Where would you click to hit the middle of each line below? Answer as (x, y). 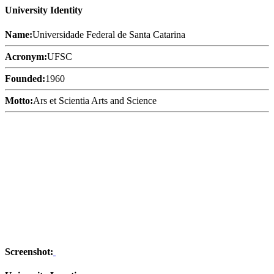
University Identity (44, 10)
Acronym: (26, 56)
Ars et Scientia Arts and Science (95, 100)
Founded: (25, 78)
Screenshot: (29, 251)
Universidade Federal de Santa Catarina (109, 34)
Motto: (19, 100)
